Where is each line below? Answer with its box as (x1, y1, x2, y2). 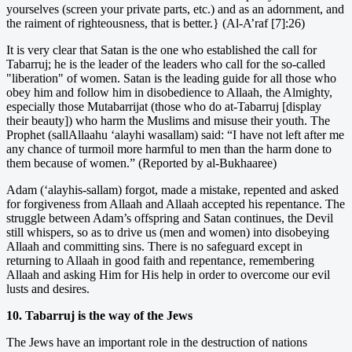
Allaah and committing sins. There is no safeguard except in (6, 239, 302, 253)
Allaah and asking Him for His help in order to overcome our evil (6, 267, 330, 281)
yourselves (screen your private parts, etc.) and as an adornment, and (6, 2, 344, 16)
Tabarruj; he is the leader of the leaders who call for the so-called (6, 57, 325, 71)
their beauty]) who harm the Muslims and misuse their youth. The (6, 113, 330, 127)
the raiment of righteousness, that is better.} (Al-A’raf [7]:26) (6, 16, 305, 30)
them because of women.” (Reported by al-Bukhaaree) (6, 156, 277, 170)
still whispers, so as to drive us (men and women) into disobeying (6, 225, 329, 239)
